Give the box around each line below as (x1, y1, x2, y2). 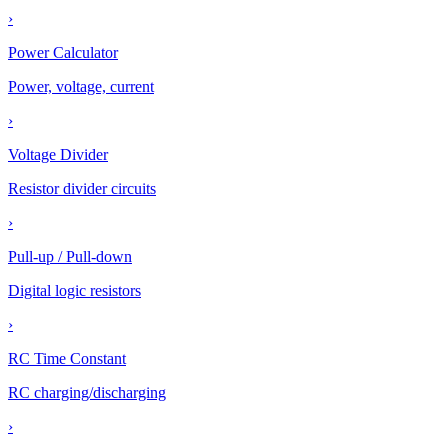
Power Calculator (8, 44, 118, 61)
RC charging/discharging (8, 384, 166, 401)
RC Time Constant (8, 350, 126, 367)
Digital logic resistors (8, 282, 141, 299)
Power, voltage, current (8, 78, 154, 95)
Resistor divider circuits (8, 180, 156, 197)
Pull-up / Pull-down (8, 248, 132, 265)
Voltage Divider (8, 146, 108, 163)
